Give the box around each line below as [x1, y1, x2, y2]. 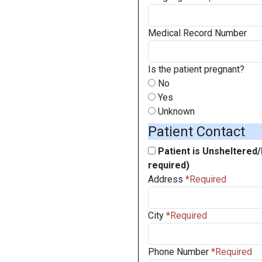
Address [148, 174, 183, 185]
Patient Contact [148, 123, 245, 140]
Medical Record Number [148, 27, 247, 39]
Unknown [156, 106, 195, 117]
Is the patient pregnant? [148, 64, 244, 75]
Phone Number [148, 246, 209, 257]
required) [148, 160, 189, 171]
